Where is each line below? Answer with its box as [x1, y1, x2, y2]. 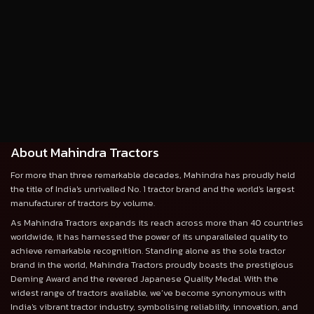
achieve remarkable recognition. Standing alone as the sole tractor [11, 243, 285, 257]
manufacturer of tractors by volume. [11, 196, 155, 210]
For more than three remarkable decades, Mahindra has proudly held [11, 168, 295, 182]
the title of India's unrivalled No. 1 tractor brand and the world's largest [11, 182, 294, 196]
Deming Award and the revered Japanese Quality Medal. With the [11, 271, 278, 285]
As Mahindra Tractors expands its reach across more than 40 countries [11, 215, 303, 229]
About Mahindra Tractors [11, 142, 159, 163]
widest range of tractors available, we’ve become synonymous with [11, 285, 286, 299]
